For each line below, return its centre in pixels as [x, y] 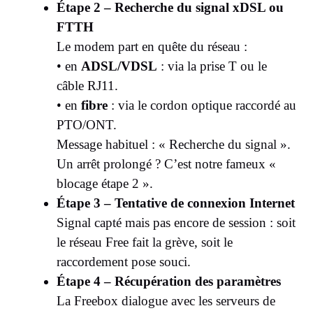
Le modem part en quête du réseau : [152, 46]
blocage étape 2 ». [105, 183]
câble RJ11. [87, 85]
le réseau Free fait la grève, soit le [145, 242]
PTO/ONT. [87, 124]
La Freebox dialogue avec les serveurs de [166, 300]
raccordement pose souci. [124, 261]
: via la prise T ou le [212, 66]
